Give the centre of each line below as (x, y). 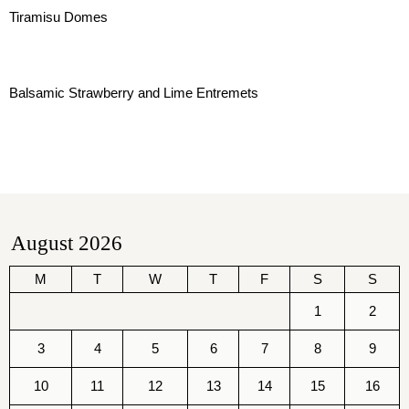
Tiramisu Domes (58, 17)
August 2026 (67, 243)
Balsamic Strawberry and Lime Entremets (134, 93)
